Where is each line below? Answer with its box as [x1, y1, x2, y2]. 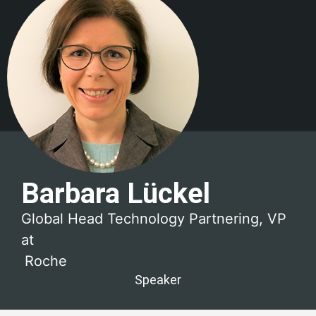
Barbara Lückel [21, 177, 210, 211]
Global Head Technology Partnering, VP [21, 210, 286, 228]
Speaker [135, 272, 181, 288]
